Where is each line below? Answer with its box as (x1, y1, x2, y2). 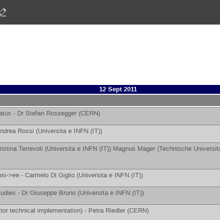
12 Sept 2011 (99, 85, 137, 94)
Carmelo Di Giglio (25, 171, 75, 179)
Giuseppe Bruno (29, 189, 76, 197)
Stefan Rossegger (25, 109, 77, 117)
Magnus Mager (112, 144, 155, 153)
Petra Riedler (88, 206, 125, 215)
